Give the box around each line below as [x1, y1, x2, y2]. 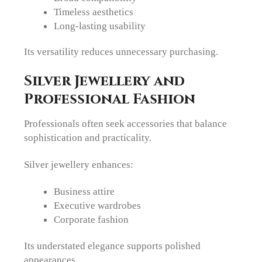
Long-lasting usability [53, 19, 146, 32]
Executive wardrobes [53, 199, 141, 212]
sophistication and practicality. [24, 131, 152, 143]
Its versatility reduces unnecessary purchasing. [24, 46, 219, 58]
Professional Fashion [24, 89, 196, 109]
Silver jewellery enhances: [24, 158, 134, 170]
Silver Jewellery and [24, 71, 185, 91]
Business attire [53, 185, 115, 198]
